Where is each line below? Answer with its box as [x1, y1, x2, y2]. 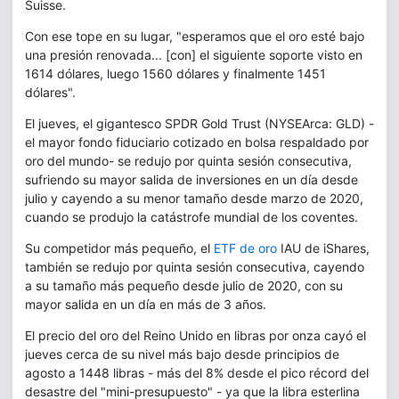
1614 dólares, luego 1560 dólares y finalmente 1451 [25, 65, 326, 81]
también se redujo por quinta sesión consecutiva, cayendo [25, 258, 364, 274]
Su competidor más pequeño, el [25, 240, 210, 256]
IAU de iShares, [277, 240, 370, 256]
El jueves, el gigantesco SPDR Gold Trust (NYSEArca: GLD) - [25, 115, 374, 131]
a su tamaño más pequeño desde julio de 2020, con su [25, 277, 343, 293]
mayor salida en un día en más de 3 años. [25, 296, 266, 312]
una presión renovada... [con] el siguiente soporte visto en [25, 46, 362, 62]
